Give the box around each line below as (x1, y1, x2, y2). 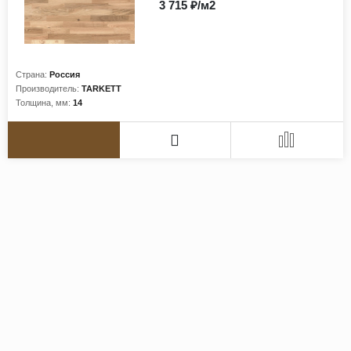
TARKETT (81, 84, 121, 94)
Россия (49, 70, 80, 80)
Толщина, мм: (16, 98, 71, 108)
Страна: (16, 70, 47, 80)
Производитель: (16, 84, 79, 94)
